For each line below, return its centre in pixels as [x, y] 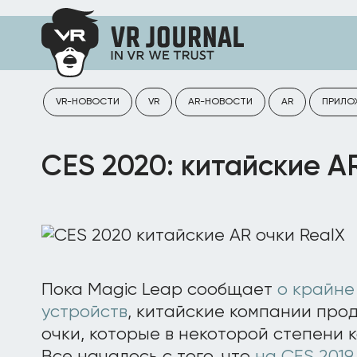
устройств [84, 312]
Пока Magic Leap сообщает [159, 290]
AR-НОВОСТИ [220, 102]
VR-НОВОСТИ [88, 102]
